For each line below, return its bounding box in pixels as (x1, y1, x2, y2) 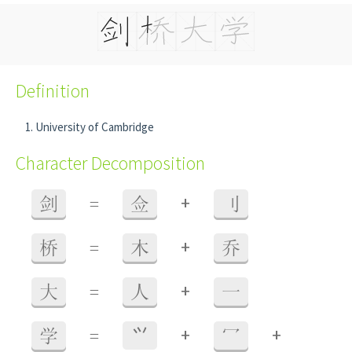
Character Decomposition (16, 151, 205, 175)
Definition (16, 79, 90, 103)
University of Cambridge (35, 119, 154, 134)
